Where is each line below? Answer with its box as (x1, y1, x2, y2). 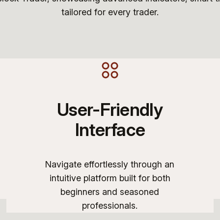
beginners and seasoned (60, 186, 160, 197)
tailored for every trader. (61, 6, 159, 17)
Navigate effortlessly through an (45, 159, 175, 169)
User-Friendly (57, 98, 163, 120)
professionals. (82, 200, 138, 211)
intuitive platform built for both (49, 172, 170, 183)
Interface (75, 118, 145, 140)
